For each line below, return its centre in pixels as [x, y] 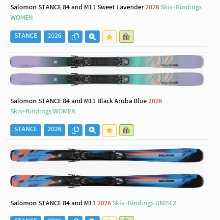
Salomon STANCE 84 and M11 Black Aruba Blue [79, 102]
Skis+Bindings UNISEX [144, 204]
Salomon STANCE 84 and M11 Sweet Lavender [78, 8]
